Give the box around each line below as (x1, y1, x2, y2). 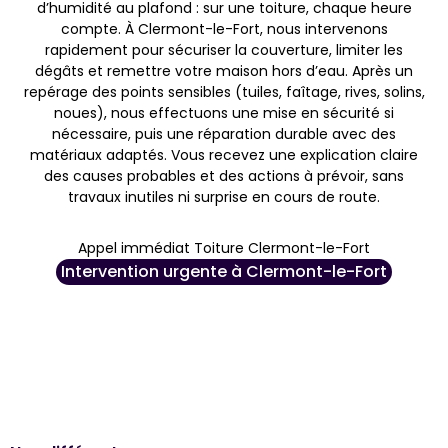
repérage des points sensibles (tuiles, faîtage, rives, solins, (23, 81, 425, 102)
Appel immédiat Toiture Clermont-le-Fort (78, 237, 370, 258)
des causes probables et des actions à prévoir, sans (44, 165, 404, 186)
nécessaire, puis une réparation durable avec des (52, 123, 396, 144)
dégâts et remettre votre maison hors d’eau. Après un (35, 60, 413, 81)
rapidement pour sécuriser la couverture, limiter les (45, 39, 403, 60)
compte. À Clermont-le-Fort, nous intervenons (60, 18, 388, 39)
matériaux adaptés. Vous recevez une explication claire (30, 144, 418, 165)
